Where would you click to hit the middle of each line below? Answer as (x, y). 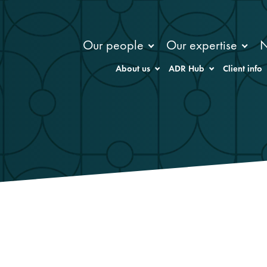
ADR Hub (187, 69)
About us (133, 69)
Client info (243, 69)
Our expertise (202, 45)
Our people (114, 45)
